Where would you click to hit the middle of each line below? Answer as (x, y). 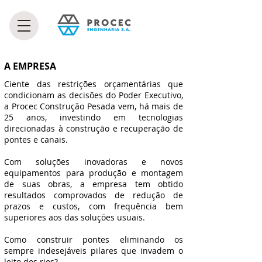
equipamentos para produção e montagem (94, 173)
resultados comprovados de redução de (94, 195)
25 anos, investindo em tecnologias (94, 117)
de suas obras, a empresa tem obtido (94, 184)
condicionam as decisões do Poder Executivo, (94, 95)
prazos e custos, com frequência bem (94, 206)
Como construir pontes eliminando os (94, 239)
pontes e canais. (36, 139)
